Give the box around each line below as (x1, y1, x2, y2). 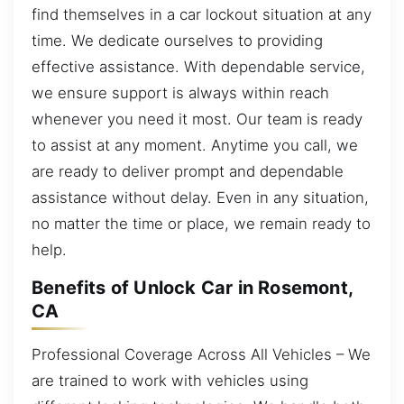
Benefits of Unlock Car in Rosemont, (32, 277, 353, 299)
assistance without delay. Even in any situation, (32, 188, 369, 207)
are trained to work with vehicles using (32, 371, 308, 390)
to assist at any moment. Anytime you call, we (32, 135, 358, 154)
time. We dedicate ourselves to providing (32, 31, 323, 50)
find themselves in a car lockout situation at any (32, 5, 372, 23)
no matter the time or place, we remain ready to (32, 214, 371, 233)
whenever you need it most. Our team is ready (32, 109, 363, 128)
